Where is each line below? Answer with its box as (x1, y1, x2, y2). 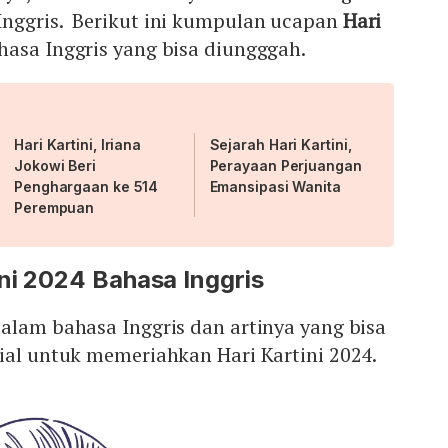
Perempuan (14, 198, 95, 216)
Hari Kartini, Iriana (14, 135, 142, 153)
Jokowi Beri (14, 156, 96, 174)
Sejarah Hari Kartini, (209, 135, 352, 153)
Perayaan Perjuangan (209, 156, 362, 174)
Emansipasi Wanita (209, 177, 341, 195)
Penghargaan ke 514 (14, 177, 159, 195)
